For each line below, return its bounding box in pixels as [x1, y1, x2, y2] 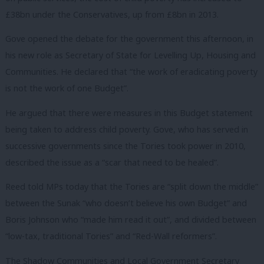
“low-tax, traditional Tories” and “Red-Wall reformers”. [5, 230, 217, 242]
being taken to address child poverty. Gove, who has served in [5, 123, 248, 135]
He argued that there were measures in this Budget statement [5, 107, 253, 118]
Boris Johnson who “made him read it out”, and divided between [5, 214, 256, 226]
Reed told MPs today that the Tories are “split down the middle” [5, 181, 258, 193]
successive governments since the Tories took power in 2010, [5, 140, 246, 151]
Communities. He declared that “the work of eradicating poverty [5, 66, 258, 78]
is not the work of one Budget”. [5, 82, 128, 94]
